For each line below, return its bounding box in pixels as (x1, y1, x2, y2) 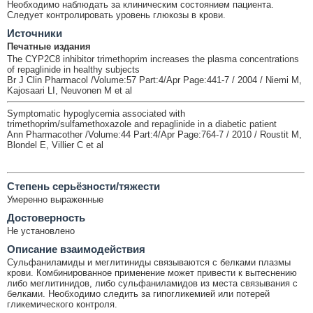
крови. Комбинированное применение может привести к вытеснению (7, 267, 297, 278)
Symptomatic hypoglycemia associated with (7, 108, 185, 119)
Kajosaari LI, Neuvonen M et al (7, 85, 132, 96)
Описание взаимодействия (7, 242, 145, 255)
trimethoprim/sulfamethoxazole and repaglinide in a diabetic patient (7, 118, 277, 129)
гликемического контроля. (7, 298, 117, 310)
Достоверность (7, 211, 85, 224)
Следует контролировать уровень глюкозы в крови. (7, 9, 226, 20)
